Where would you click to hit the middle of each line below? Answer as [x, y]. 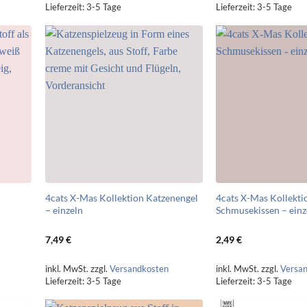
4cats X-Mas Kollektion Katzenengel [121, 198]
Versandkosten [139, 268]
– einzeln [64, 210]
